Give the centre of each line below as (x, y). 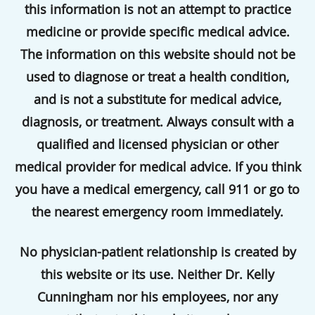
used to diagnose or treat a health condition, (157, 77)
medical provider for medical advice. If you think (157, 167)
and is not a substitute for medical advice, (157, 99)
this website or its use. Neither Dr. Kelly (157, 274)
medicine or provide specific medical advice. (157, 32)
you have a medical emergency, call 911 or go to (157, 189)
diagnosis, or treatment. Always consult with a (157, 122)
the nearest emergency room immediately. (157, 212)
